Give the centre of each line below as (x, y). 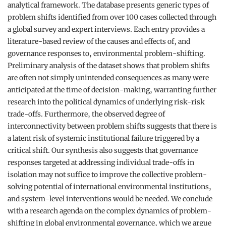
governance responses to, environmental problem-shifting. (106, 53)
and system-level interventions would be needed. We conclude (110, 199)
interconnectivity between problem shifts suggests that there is (112, 126)
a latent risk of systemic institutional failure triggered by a (103, 138)
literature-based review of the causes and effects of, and (99, 41)
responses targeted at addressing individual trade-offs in (101, 162)
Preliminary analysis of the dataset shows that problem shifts (109, 66)
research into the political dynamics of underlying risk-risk (106, 102)
